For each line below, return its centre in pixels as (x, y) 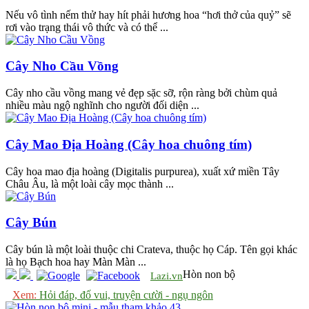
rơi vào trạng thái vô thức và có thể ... (87, 27)
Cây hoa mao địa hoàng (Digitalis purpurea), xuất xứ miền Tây (142, 171)
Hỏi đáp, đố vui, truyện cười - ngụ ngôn (125, 295)
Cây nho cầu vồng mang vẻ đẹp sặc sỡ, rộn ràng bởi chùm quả (141, 93)
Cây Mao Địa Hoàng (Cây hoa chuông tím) (129, 144)
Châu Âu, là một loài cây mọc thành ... (90, 183)
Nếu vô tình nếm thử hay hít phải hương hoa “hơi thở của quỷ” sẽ (148, 14)
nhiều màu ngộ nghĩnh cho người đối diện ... (102, 106)
